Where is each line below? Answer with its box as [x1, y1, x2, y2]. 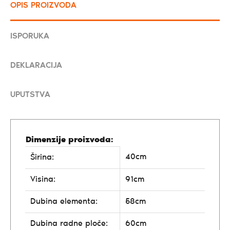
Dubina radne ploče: [30, 219, 108, 228]
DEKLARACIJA [10, 61, 62, 70]
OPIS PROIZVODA [10, 1, 76, 10]
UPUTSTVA [10, 90, 50, 99]
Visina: [30, 175, 55, 184]
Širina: [30, 153, 54, 162]
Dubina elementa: [30, 197, 98, 206]
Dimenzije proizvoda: [26, 136, 113, 144]
